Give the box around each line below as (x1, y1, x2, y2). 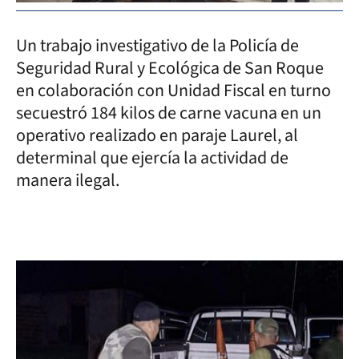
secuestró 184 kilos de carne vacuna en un (16, 99, 321, 126)
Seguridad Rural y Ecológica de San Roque (16, 54, 324, 81)
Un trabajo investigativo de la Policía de (16, 32, 299, 58)
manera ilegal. (16, 167, 119, 193)
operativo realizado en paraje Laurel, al (16, 122, 298, 148)
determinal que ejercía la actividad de (16, 144, 288, 171)
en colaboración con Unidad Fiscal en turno (16, 77, 331, 103)
